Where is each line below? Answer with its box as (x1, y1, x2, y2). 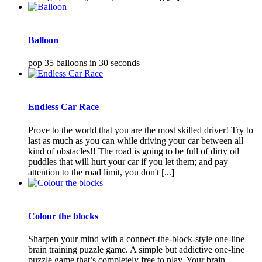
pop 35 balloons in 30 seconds (28, 58, 140, 68)
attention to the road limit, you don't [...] (28, 167, 174, 177)
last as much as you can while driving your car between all (28, 135, 243, 146)
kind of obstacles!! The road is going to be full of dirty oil (28, 146, 239, 156)
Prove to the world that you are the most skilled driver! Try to (28, 125, 253, 135)
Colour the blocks (28, 211, 98, 221)
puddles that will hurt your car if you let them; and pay (28, 156, 228, 167)
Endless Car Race (28, 102, 99, 112)
